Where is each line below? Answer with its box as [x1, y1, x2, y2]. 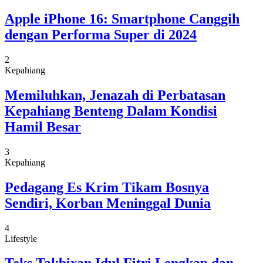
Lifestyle [5, 233, 37, 244]
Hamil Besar [5, 119, 81, 134]
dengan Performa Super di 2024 [5, 27, 197, 42]
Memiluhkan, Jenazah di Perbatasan [5, 87, 225, 103]
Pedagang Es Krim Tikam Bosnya [5, 179, 209, 195]
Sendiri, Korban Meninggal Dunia [5, 195, 211, 211]
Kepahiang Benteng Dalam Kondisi [5, 103, 217, 119]
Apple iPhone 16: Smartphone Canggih [5, 11, 240, 26]
